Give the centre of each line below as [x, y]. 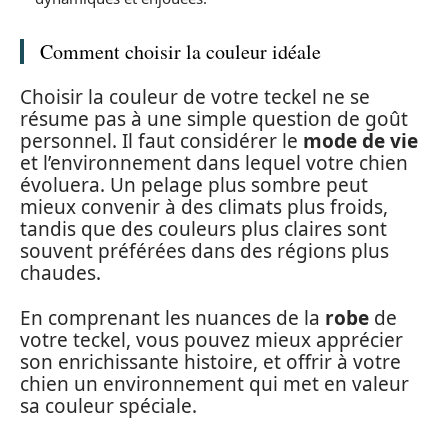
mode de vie [360, 141]
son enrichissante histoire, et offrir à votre [210, 361]
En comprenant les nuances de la [172, 317]
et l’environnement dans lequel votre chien [214, 163]
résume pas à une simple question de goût [214, 119]
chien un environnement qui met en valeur [214, 383]
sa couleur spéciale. [108, 405]
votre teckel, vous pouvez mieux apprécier [211, 339]
